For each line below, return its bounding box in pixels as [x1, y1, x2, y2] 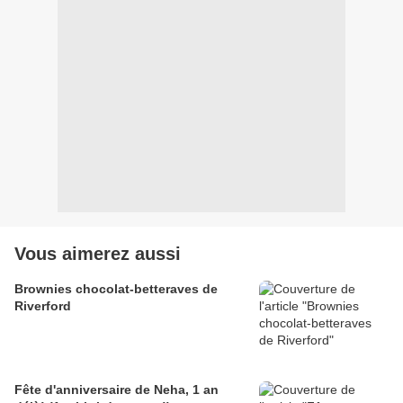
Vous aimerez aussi [14, 244, 181, 264]
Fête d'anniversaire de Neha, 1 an [14, 382, 219, 398]
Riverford [14, 299, 71, 314]
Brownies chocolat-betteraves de [14, 282, 218, 297]
